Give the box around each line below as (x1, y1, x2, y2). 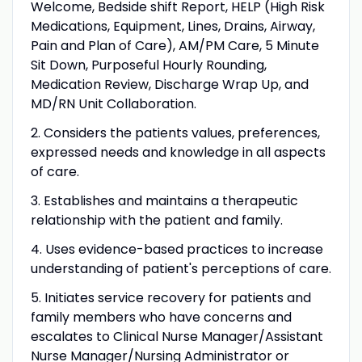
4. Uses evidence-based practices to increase (30, 239, 323, 259)
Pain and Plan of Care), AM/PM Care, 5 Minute (30, 36, 319, 55)
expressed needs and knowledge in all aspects (30, 142, 326, 162)
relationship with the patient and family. (30, 210, 283, 229)
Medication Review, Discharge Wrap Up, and (30, 74, 309, 94)
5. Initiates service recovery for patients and (30, 288, 311, 307)
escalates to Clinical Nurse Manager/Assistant (30, 326, 323, 346)
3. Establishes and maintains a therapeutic (30, 191, 298, 210)
